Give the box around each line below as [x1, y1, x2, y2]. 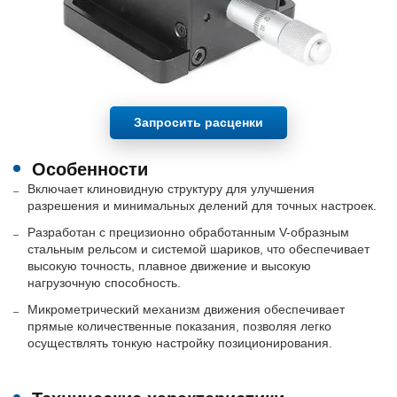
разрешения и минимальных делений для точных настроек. [27, 198, 377, 213]
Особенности [32, 159, 148, 179]
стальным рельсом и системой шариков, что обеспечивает [27, 242, 370, 257]
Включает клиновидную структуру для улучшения [27, 181, 315, 196]
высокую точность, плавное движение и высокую [27, 259, 311, 274]
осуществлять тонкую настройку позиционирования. [27, 336, 332, 351]
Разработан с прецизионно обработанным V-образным [27, 225, 349, 240]
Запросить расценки [134, 114, 263, 129]
